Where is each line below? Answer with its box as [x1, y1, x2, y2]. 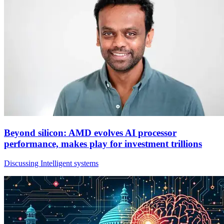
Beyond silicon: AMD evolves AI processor [4, 127, 176, 138]
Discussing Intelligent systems [4, 158, 98, 167]
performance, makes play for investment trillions [4, 138, 202, 149]
